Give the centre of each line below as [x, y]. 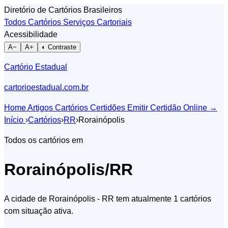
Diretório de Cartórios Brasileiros [63, 10]
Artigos [41, 108]
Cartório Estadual [36, 67]
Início [15, 120]
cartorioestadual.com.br [46, 87]
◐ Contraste [59, 47]
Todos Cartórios [34, 22]
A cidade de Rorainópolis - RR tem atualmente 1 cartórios [108, 198]
